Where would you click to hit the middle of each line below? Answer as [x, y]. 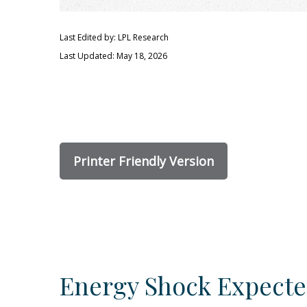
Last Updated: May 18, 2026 [113, 56]
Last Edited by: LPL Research [114, 37]
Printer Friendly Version [144, 161]
